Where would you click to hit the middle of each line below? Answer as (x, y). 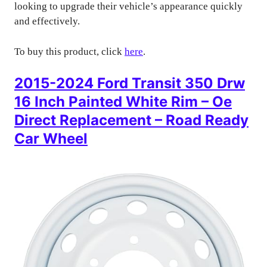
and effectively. (47, 21)
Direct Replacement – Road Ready (131, 120)
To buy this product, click (69, 51)
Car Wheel (51, 139)
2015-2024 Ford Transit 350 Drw (130, 83)
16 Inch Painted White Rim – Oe (123, 102)
